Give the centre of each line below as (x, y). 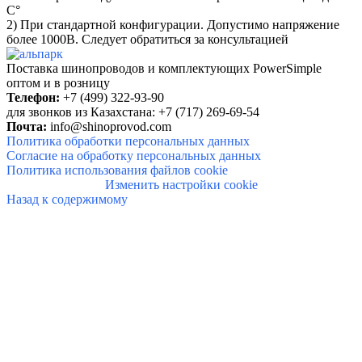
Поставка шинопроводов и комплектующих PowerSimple (164, 69)
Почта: (27, 127)
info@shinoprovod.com (111, 127)
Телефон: (33, 98)
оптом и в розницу (58, 83)
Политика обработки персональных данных (128, 141)
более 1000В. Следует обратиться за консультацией (147, 40)
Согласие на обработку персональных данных (134, 156)
